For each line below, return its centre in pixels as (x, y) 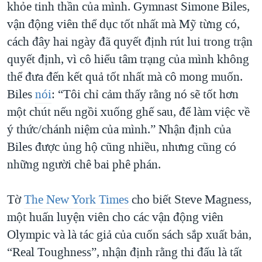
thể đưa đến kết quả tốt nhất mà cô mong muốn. (125, 77)
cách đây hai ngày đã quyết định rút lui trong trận (130, 42)
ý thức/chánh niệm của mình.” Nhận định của (119, 130)
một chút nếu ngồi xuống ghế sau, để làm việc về (128, 112)
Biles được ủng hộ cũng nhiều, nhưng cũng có (122, 147)
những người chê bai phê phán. (84, 165)
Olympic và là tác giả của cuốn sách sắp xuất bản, (129, 235)
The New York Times (76, 200)
